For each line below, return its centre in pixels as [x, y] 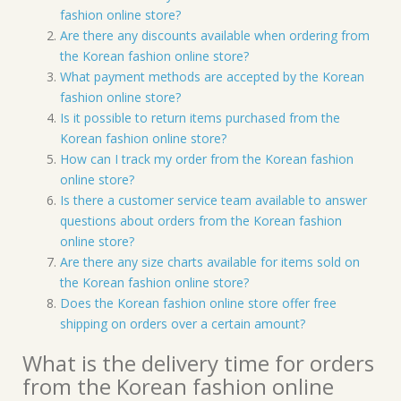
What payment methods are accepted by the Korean [212, 77]
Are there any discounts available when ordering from [215, 35]
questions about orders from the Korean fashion [201, 221]
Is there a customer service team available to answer [213, 200]
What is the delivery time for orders [198, 363]
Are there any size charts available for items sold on [210, 262]
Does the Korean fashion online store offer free [198, 303]
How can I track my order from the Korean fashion [207, 159]
